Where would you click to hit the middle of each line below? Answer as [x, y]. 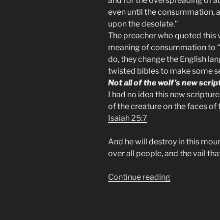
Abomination [194, 189]
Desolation [190, 212]
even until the [133, 12]
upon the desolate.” [143, 24]
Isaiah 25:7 [128, 118]
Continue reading [139, 177]
